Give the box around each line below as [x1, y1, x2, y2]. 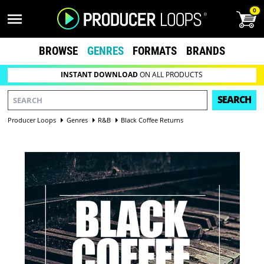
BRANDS [186, 44, 226, 58]
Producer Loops [8, 115, 57, 124]
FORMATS [133, 44, 177, 58]
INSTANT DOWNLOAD [61, 70, 138, 80]
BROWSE [38, 44, 78, 58]
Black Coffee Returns [121, 115, 184, 124]
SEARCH [217, 93, 251, 107]
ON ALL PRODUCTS [138, 70, 203, 80]
